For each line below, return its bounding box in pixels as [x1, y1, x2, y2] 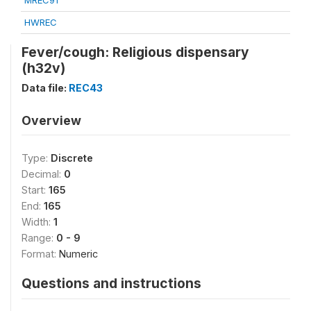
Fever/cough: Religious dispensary [22, 44, 249, 60]
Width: [22, 216, 53, 228]
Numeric [59, 248, 98, 260]
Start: [22, 184, 49, 196]
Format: [22, 248, 59, 260]
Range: [22, 232, 56, 244]
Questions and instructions [22, 275, 201, 292]
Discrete [51, 152, 93, 164]
